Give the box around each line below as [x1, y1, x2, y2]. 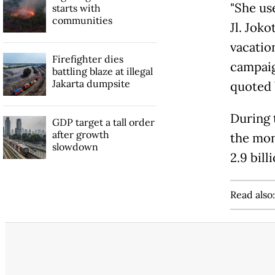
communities [52, 14, 112, 27]
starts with [52, 2, 101, 15]
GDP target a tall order [52, 116, 155, 129]
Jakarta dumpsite [52, 77, 130, 90]
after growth [52, 128, 109, 141]
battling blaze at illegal [52, 65, 153, 78]
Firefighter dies [52, 53, 123, 66]
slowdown [52, 141, 98, 153]
